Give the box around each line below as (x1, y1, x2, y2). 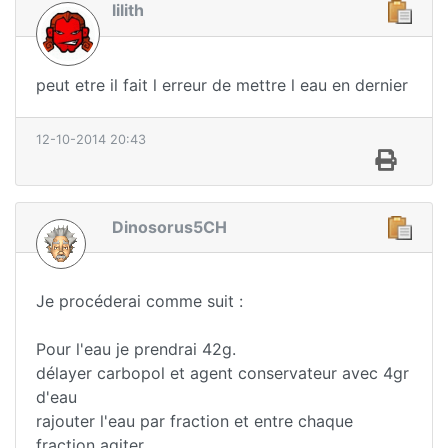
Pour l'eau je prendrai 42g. (36, 339, 236, 360)
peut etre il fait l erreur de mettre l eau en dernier (36, 74, 408, 95)
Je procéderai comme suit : (36, 291, 243, 312)
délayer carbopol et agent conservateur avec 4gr (36, 363, 409, 384)
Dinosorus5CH (112, 216, 227, 237)
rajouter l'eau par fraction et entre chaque (36, 411, 353, 432)
